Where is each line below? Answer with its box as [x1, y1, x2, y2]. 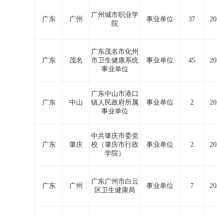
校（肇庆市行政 [91, 141, 139, 148]
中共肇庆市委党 [91, 132, 139, 139]
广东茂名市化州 [91, 48, 139, 55]
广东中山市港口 [91, 90, 139, 97]
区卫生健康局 [94, 186, 135, 194]
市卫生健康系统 [91, 57, 139, 64]
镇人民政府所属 [91, 99, 139, 106]
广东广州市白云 [91, 178, 139, 185]
